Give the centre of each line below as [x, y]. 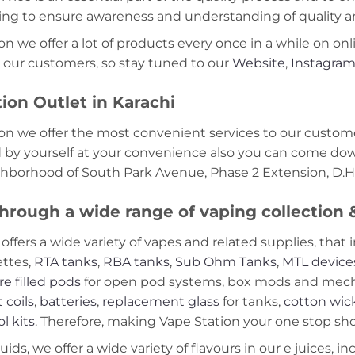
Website [258, 63]
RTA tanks [65, 261]
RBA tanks [136, 261]
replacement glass [159, 301]
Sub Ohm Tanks [225, 261]
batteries [68, 301]
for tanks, [251, 301]
